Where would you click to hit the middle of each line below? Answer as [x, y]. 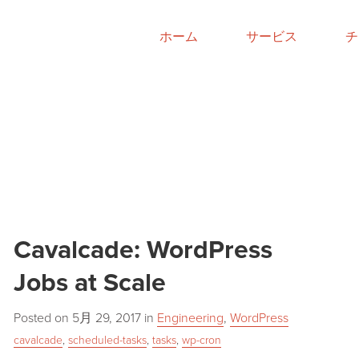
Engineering [190, 318]
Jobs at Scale [89, 283]
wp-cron [201, 340]
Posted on [42, 318]
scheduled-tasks [107, 340]
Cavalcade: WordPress [143, 250]
